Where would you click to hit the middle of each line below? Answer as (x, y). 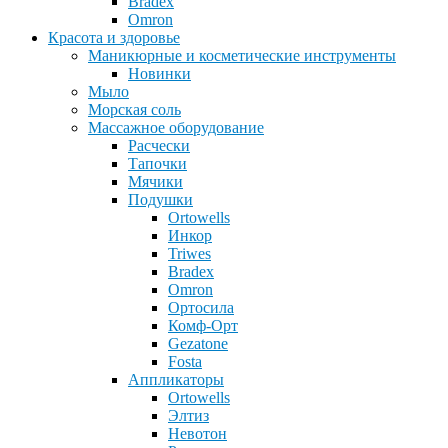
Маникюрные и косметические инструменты (242, 56)
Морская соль (134, 110)
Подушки (160, 200)
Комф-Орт (203, 326)
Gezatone (198, 344)
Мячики (155, 182)
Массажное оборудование (176, 128)
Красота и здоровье (114, 38)
